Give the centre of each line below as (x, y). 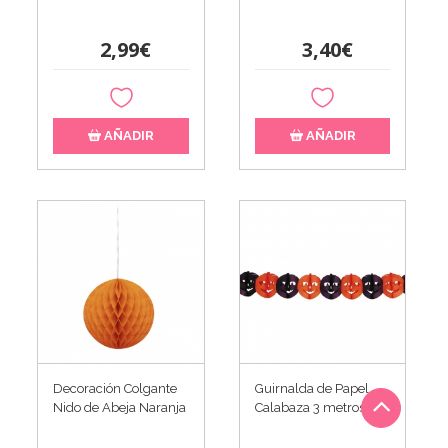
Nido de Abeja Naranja (120, 407)
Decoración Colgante (115, 388)
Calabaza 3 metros (309, 407)
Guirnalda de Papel (311, 388)
